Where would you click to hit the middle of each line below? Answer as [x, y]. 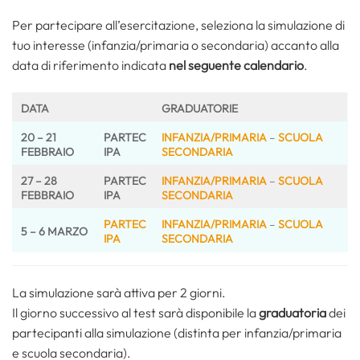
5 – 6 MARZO [54, 231]
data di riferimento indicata [89, 65]
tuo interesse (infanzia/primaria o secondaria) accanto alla [176, 45]
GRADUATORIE [200, 108]
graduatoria [294, 312]
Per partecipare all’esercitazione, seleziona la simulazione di [178, 25]
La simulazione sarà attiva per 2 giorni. [119, 292]
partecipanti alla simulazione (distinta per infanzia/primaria [177, 332]
